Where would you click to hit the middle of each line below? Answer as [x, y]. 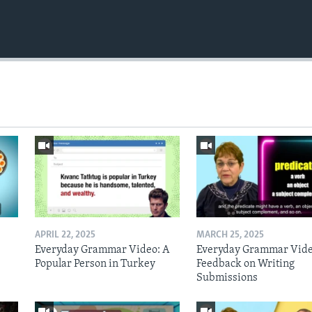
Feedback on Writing [245, 264]
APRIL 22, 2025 [65, 235]
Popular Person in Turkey [95, 264]
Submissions [227, 278]
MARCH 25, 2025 [230, 235]
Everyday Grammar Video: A [102, 250]
